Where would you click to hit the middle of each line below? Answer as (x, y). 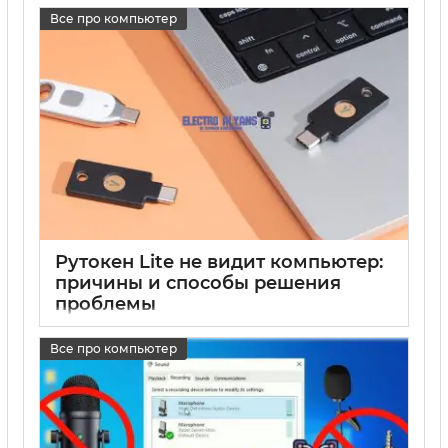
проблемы (105, 304)
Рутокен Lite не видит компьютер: (219, 262)
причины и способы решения (198, 283)
